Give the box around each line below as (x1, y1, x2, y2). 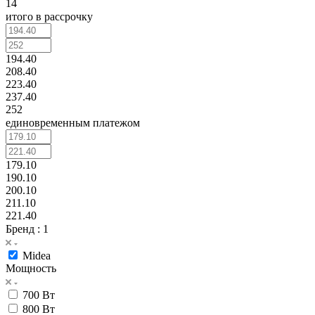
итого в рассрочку (6, 10, 93, 22)
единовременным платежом (6, 116, 140, 129)
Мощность (6, 262, 56, 274)
